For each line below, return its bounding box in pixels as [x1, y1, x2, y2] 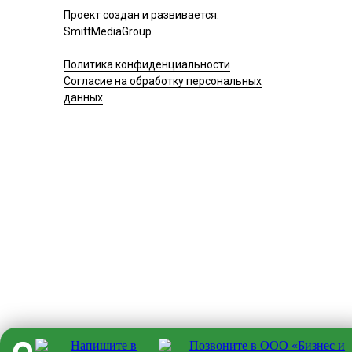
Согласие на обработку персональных [64, 75, 262, 87]
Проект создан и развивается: [64, 9, 219, 21]
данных [64, 91, 103, 104]
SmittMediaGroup [64, 25, 152, 38]
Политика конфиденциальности [64, 58, 230, 71]
